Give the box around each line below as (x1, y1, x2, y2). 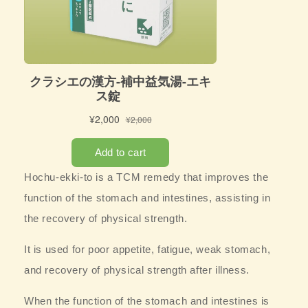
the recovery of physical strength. (24, 212, 188, 224)
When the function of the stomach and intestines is (24, 294, 270, 307)
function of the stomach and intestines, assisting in (24, 191, 271, 203)
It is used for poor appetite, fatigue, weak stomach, (24, 243, 271, 255)
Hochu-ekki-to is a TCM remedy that (24, 170, 206, 183)
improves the (205, 170, 269, 183)
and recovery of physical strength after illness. (24, 263, 250, 276)
